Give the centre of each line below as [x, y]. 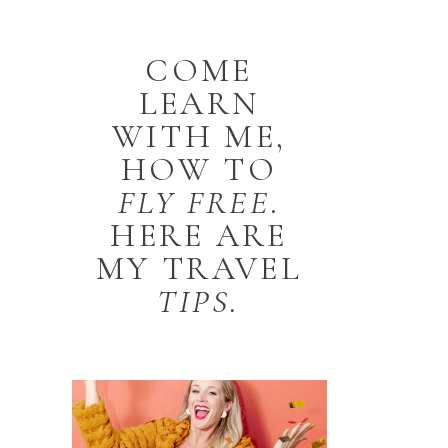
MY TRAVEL [199, 268]
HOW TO [199, 169]
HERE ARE [199, 235]
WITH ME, [199, 136]
